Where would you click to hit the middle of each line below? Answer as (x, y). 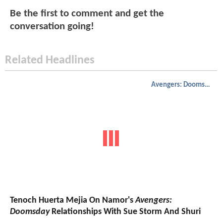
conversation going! (52, 26)
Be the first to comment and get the (87, 13)
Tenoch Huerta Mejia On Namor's (73, 200)
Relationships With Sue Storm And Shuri (125, 212)
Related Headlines (50, 61)
